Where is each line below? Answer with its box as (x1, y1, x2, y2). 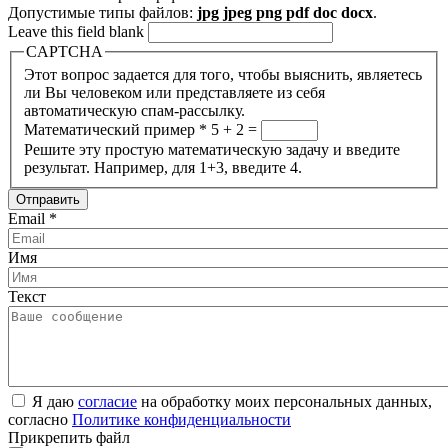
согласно (8, 411, 72, 429)
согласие (78, 393, 137, 411)
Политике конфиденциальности (72, 411, 291, 429)
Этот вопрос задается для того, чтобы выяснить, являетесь (24, 66, 422, 84)
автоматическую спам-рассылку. (24, 102, 245, 120)
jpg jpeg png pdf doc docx (197, 3, 373, 21)
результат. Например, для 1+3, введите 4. (24, 159, 302, 177)
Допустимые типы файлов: (8, 3, 197, 21)
